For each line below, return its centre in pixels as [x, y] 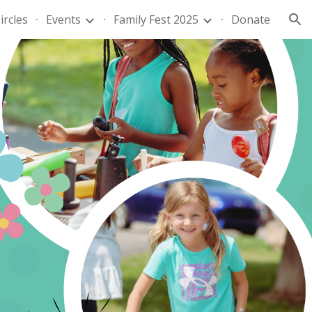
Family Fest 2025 [156, 19]
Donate [251, 19]
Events [63, 19]
